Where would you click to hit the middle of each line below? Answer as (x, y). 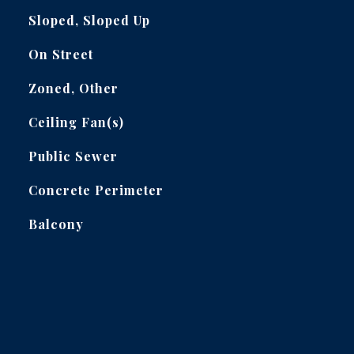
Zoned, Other (73, 88)
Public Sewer (73, 156)
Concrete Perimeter (96, 190)
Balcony (56, 224)
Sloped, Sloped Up (89, 20)
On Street (60, 54)
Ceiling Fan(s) (76, 122)
